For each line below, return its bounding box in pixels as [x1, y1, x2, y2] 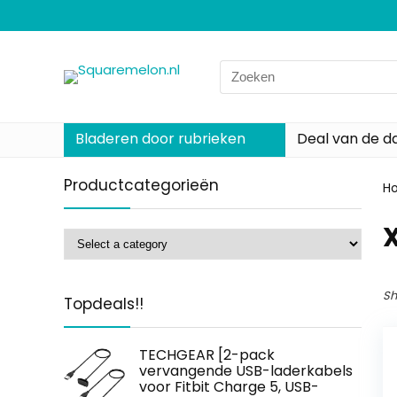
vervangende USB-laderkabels [139, 361, 353, 381]
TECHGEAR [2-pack [139, 345, 275, 365]
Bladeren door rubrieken [75, 128, 245, 149]
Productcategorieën [64, 175, 219, 196]
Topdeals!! [64, 293, 144, 315]
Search [219, 59, 265, 79]
